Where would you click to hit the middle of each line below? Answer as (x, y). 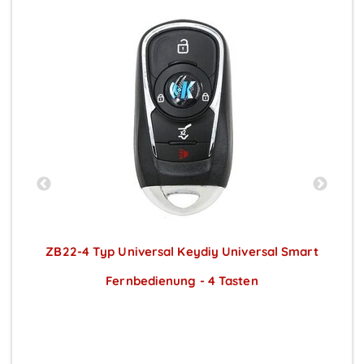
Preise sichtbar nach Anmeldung (182, 310)
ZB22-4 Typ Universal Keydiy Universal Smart (182, 251)
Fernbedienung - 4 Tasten (182, 280)
